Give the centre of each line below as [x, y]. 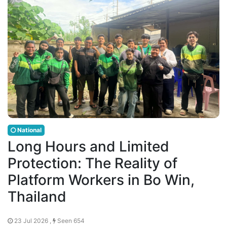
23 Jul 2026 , [33, 221]
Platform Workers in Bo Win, [101, 180]
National [29, 130]
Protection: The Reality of [92, 163]
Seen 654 [70, 221]
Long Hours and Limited [88, 146]
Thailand [37, 197]
